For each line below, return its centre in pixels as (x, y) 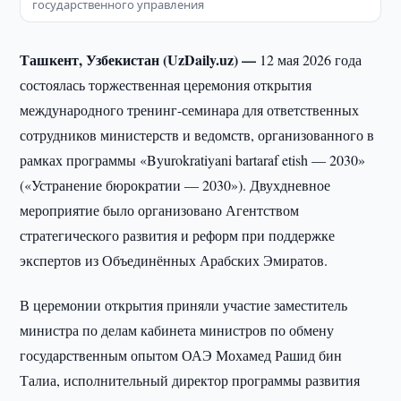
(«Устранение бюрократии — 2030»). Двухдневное (175, 185)
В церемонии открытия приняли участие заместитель (184, 305)
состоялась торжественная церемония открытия (166, 85)
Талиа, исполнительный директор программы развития (190, 380)
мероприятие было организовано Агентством (160, 210)
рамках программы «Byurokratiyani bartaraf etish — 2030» (193, 160)
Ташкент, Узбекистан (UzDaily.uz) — (140, 60)
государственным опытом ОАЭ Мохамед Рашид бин (181, 355)
